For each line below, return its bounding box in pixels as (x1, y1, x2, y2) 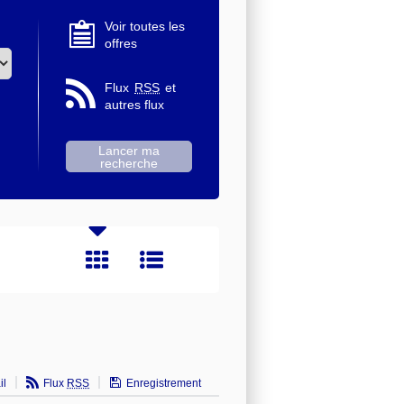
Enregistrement (126, 376, 201, 390)
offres (105, 35, 137, 50)
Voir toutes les (105, 18, 185, 33)
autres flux (105, 96, 164, 112)
